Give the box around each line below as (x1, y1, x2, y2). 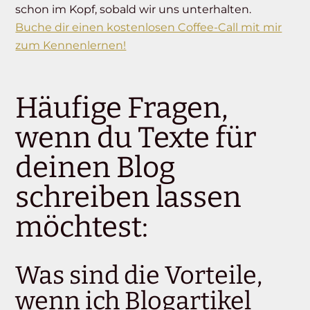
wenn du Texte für (15, 120, 257, 156)
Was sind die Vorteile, (15, 260, 263, 291)
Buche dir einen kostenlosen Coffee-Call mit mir (15, 21, 282, 35)
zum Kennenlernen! (15, 39, 127, 53)
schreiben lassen (15, 180, 242, 215)
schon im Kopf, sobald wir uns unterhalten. (15, 3, 252, 17)
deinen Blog (15, 150, 176, 185)
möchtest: (15, 210, 149, 245)
